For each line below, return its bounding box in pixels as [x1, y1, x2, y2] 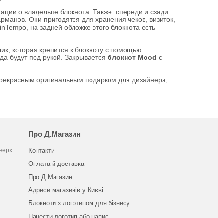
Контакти [28, 147, 54, 154]
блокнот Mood [105, 54, 159, 61]
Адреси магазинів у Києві [28, 186, 103, 194]
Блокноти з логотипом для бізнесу [28, 200, 130, 207]
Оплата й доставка [28, 160, 84, 167]
